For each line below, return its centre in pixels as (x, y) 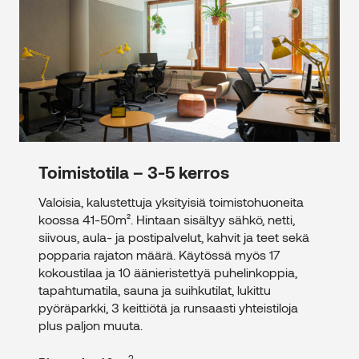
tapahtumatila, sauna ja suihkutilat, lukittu (155, 290)
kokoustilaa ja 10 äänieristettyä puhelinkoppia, (168, 272)
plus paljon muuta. (91, 325)
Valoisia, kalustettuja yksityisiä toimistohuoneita (171, 202)
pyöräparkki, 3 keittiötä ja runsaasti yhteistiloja (168, 308)
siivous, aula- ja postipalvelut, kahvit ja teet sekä (174, 237)
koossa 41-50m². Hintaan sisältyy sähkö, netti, (167, 220)
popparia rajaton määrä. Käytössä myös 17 (159, 255)
